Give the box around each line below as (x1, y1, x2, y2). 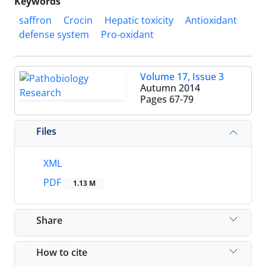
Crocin (64, 14, 93, 27)
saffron (19, 14, 52, 27)
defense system (19, 28, 89, 41)
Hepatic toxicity (104, 14, 173, 27)
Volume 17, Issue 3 (140, 70, 224, 83)
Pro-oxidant (101, 28, 154, 41)
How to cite (36, 245, 87, 259)
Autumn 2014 (140, 81, 200, 94)
